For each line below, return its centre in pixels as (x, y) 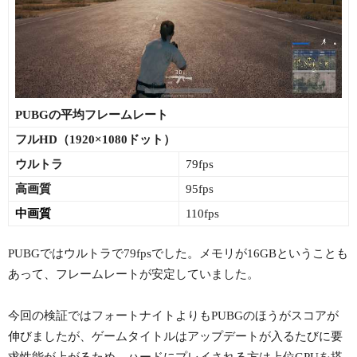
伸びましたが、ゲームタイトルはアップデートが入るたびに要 (175, 336)
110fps (202, 213)
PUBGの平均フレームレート (92, 114)
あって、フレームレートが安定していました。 (133, 274)
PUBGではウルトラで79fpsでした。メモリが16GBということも (178, 253)
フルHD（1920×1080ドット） (95, 139)
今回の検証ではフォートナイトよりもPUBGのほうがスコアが (173, 315)
